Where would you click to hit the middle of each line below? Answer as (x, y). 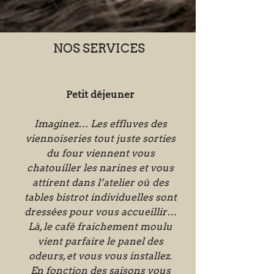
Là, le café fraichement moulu (100, 227)
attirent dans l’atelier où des (100, 183)
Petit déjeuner (100, 94)
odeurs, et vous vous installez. (100, 256)
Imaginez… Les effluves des (100, 124)
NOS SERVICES (99, 48)
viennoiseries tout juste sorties (100, 139)
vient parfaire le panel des (100, 241)
